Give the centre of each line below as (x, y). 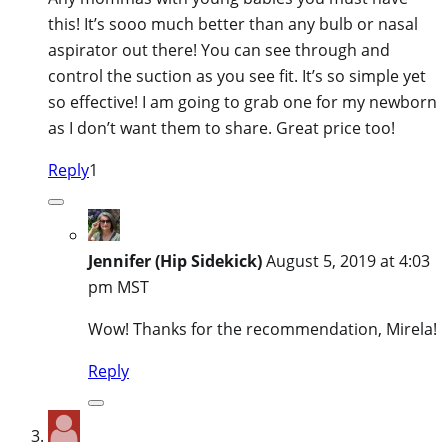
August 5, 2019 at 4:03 (348, 260)
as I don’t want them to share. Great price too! (221, 127)
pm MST (118, 286)
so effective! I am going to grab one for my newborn (242, 101)
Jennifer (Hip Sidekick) (175, 260)
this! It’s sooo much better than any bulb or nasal (233, 23)
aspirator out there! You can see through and (219, 49)
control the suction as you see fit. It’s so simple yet (237, 75)
